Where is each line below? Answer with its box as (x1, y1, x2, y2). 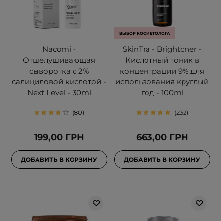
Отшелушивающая (23, 55, 95, 65)
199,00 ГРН (34, 132, 84, 143)
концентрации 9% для (120, 66, 204, 76)
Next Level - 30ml (27, 88, 91, 98)
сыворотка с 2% (29, 66, 89, 76)
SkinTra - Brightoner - (122, 44, 202, 54)
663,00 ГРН (136, 132, 188, 143)
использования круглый (115, 77, 209, 87)
